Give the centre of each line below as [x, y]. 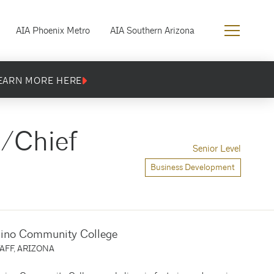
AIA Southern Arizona [152, 31]
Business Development [193, 167]
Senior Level [217, 149]
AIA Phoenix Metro [53, 31]
